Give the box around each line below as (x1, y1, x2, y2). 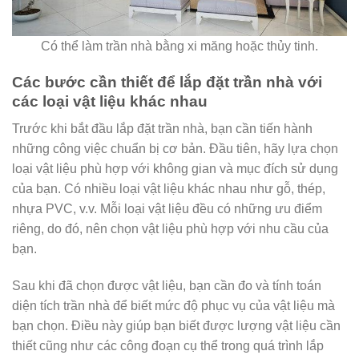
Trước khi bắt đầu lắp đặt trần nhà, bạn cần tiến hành (12, 122, 313, 136)
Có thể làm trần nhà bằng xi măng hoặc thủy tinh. (41, 38, 318, 53)
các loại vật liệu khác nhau (12, 92, 208, 110)
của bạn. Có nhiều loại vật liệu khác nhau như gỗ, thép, (12, 182, 325, 196)
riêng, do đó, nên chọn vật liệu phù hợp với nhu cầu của (12, 222, 329, 236)
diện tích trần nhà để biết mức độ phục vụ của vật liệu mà (12, 298, 335, 313)
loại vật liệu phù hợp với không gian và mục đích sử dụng (12, 162, 338, 176)
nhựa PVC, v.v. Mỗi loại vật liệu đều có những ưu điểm (12, 202, 322, 216)
